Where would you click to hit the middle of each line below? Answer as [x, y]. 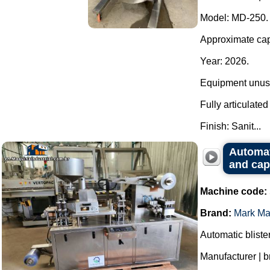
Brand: [216, 213]
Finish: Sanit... [231, 126]
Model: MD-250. [234, 18]
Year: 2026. [224, 61]
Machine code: [234, 191]
